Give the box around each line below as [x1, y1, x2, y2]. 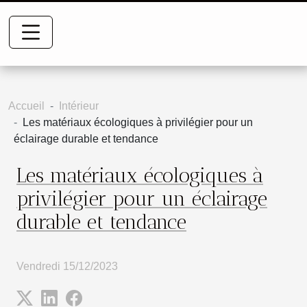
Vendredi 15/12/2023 [16, 260, 118, 272]
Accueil [8, 100, 45, 112]
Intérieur [59, 100, 99, 112]
